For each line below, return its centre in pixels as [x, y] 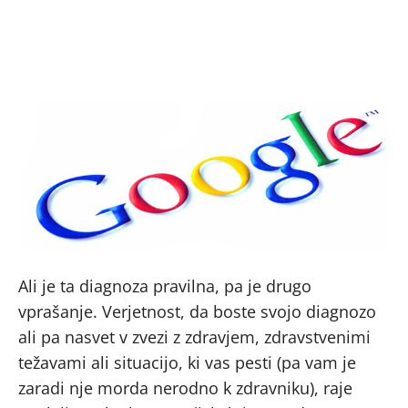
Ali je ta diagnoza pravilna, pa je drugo [165, 286]
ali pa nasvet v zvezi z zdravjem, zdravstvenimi [194, 337]
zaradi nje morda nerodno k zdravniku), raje [185, 388]
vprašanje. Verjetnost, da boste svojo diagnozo [197, 311]
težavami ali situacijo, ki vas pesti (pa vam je [187, 362]
